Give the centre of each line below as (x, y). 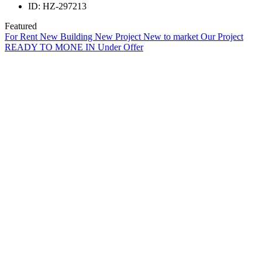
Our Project (222, 36)
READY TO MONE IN (51, 47)
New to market (172, 36)
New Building (67, 36)
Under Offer (120, 47)
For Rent (22, 36)
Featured (21, 26)
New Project (119, 36)
